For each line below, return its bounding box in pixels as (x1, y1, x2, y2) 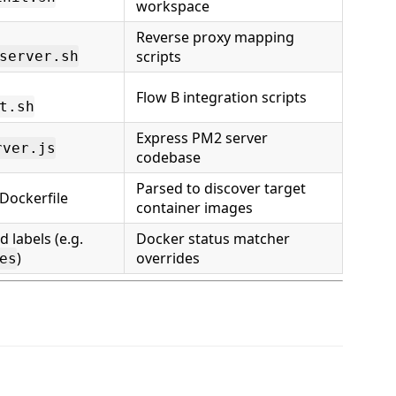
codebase (136, 148, 201, 168)
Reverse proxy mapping (136, 27, 294, 48)
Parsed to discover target (136, 179, 306, 199)
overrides (136, 248, 200, 269)
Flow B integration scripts (136, 88, 307, 108)
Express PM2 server (136, 128, 268, 148)
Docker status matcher (136, 229, 290, 249)
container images (136, 198, 253, 218)
